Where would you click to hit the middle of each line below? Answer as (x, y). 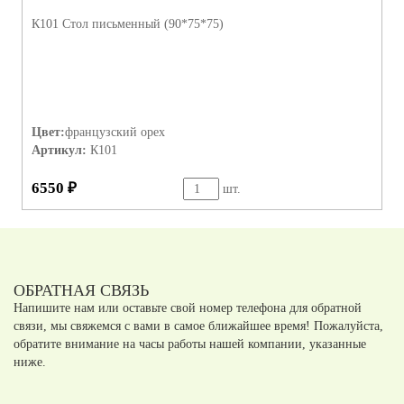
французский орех (115, 133)
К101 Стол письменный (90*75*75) (128, 24)
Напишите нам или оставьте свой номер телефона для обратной (188, 308)
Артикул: (59, 151)
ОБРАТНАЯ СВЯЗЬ (81, 291)
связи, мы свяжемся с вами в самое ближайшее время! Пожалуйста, (198, 326)
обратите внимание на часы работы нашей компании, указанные (190, 344)
